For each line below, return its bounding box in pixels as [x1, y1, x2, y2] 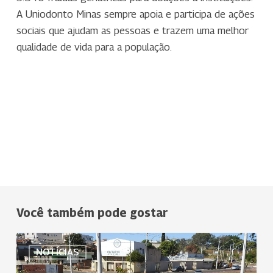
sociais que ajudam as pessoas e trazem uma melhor [16, 24, 249, 37]
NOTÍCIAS [35, 246, 79, 258]
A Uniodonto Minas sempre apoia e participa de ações [16, 7, 255, 20]
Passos [15, 250, 47, 262]
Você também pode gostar [16, 206, 168, 220]
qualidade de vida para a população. [16, 40, 172, 53]
